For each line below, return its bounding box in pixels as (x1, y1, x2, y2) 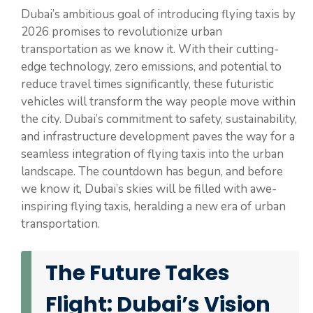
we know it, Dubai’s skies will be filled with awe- (21, 181, 277, 198)
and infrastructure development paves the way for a (21, 129, 295, 145)
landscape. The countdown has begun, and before (21, 163, 283, 180)
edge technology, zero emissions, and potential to (21, 59, 282, 75)
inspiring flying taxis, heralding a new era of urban (21, 198, 286, 215)
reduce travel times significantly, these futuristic (21, 76, 274, 93)
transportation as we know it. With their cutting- (21, 41, 279, 58)
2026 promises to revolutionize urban (21, 24, 222, 41)
